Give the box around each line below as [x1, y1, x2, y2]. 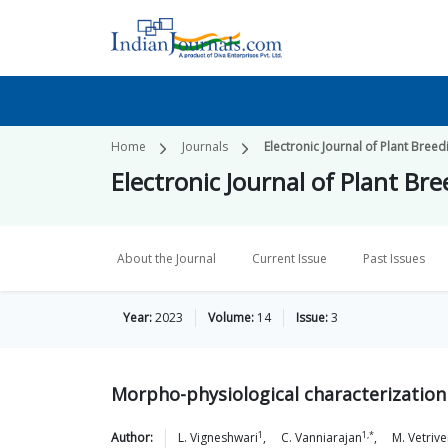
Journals [182, 138, 228, 155]
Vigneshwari [190, 429, 258, 446]
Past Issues [363, 250, 425, 267]
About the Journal [117, 250, 216, 267]
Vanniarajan [295, 429, 362, 446]
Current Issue [252, 250, 327, 267]
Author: [111, 429, 153, 446]
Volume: [208, 309, 254, 326]
